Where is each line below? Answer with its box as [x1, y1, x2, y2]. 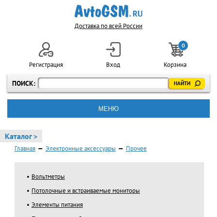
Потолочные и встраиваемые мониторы [31, 186, 140, 195]
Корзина [164, 61, 188, 69]
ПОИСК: [12, 78, 35, 88]
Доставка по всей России [75, 22, 142, 30]
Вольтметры [31, 172, 65, 181]
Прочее [126, 144, 147, 153]
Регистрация [29, 61, 63, 69]
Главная [15, 144, 35, 153]
